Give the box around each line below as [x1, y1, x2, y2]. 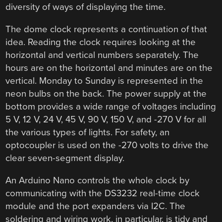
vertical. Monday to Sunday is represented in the [5, 75, 204, 87]
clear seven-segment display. [5, 153, 125, 164]
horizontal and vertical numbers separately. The [5, 50, 199, 61]
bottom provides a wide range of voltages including [5, 101, 217, 112]
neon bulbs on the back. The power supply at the [5, 88, 207, 100]
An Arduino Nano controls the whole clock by [5, 174, 190, 186]
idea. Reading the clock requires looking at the [5, 37, 196, 48]
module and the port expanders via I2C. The [5, 200, 186, 212]
